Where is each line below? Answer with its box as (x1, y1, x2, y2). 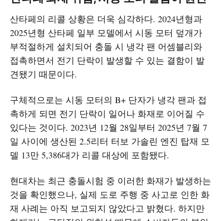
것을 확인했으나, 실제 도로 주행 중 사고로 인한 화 (10, 188, 210, 200)
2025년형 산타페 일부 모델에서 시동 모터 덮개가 (10, 26, 202, 38)
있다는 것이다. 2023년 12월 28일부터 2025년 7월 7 (10, 121, 207, 133)
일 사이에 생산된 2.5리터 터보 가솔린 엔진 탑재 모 (10, 135, 210, 147)
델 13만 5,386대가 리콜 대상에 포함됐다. (10, 148, 169, 161)
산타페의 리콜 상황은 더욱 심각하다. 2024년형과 (10, 12, 202, 25)
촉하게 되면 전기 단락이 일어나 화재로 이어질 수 (10, 107, 205, 119)
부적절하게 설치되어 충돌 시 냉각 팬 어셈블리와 (10, 40, 202, 52)
